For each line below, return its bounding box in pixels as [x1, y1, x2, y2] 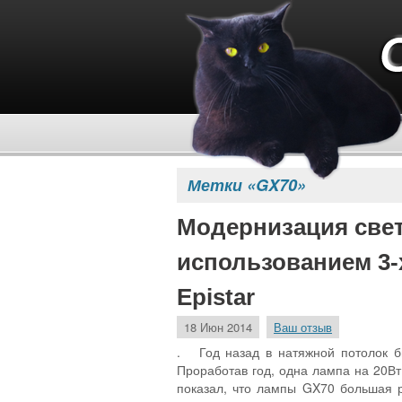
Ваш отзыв [274, 319, 332, 336]
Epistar [177, 284, 255, 310]
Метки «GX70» [188, 173, 306, 197]
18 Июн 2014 [184, 319, 252, 336]
